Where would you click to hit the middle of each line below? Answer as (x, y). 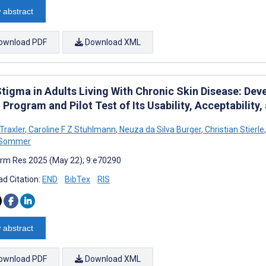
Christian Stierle (234, 129)
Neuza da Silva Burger (159, 129)
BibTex (77, 179)
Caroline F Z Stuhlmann (71, 129)
